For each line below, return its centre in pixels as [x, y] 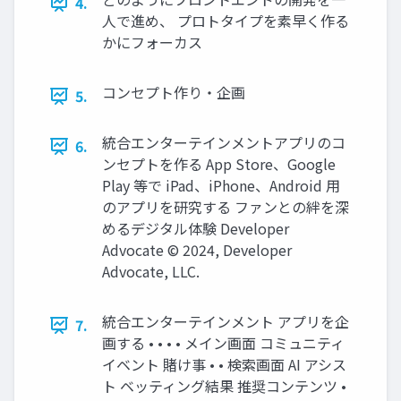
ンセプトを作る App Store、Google [219, 164]
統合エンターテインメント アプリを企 [226, 322]
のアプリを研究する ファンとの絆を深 [226, 207]
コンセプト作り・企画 [174, 93]
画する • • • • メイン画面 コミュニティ [223, 343]
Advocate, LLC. [151, 272]
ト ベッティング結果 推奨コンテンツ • [224, 386]
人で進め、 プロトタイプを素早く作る [226, 21]
